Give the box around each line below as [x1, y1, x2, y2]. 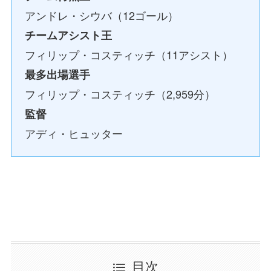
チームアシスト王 [25, 27, 113, 43]
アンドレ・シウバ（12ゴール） [25, 7, 179, 23]
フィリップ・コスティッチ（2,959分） [25, 85, 216, 102]
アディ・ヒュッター [25, 125, 123, 141]
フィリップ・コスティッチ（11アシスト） [25, 46, 233, 62]
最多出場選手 [25, 66, 91, 82]
